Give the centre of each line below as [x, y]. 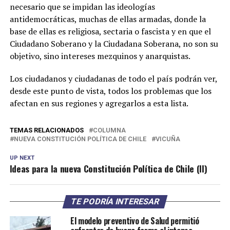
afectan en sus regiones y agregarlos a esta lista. [99, 103]
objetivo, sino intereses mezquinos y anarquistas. [100, 56]
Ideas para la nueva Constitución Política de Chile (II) [108, 168]
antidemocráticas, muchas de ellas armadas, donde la [108, 19]
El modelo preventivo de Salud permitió [135, 221]
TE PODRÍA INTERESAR [115, 201]
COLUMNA [109, 130]
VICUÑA [168, 139]
